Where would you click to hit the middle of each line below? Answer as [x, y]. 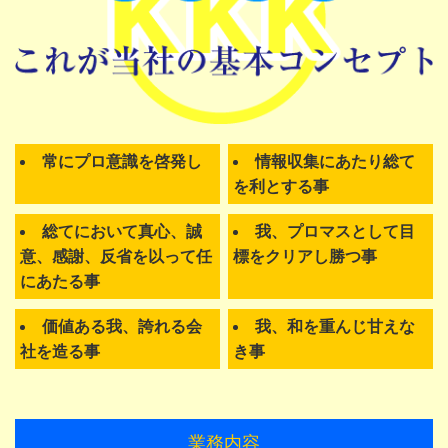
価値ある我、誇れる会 [122, 326]
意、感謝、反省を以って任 [116, 256]
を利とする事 [281, 186]
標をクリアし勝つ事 [305, 256]
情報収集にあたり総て [335, 161]
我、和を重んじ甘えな [335, 326]
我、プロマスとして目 [335, 231]
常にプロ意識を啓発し [122, 161]
